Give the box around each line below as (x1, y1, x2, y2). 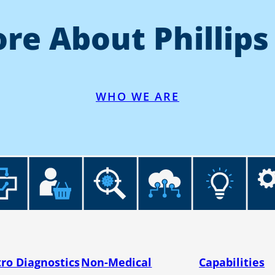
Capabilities (199, 255, 265, 270)
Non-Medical (81, 255, 152, 270)
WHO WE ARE (96, 89, 179, 104)
